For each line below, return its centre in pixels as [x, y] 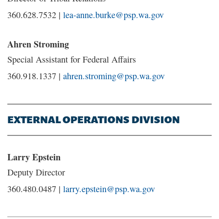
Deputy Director [36, 172]
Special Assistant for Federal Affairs [72, 59]
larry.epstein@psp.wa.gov [109, 189]
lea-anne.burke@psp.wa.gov [113, 15]
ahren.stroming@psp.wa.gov [114, 76]
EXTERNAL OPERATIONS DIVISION [94, 120]
